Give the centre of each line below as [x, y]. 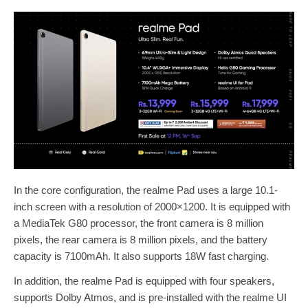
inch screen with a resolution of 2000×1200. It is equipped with [152, 207]
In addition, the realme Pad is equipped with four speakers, [144, 281]
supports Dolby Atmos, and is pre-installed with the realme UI [150, 298]
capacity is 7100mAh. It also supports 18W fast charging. [141, 256]
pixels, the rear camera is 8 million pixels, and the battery [141, 240]
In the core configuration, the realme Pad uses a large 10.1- [146, 190]
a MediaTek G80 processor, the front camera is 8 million [139, 223]
